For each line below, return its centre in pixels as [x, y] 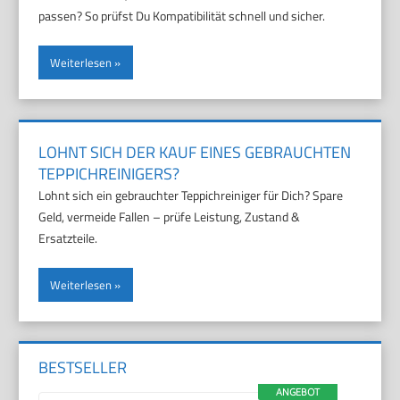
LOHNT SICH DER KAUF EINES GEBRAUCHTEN [195, 152]
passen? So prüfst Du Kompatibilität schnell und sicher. [182, 16]
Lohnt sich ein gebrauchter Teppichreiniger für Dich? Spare [191, 195]
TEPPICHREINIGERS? [109, 173]
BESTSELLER [83, 368]
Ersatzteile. [68, 237]
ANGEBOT [297, 391]
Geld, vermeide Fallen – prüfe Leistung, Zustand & [170, 216]
